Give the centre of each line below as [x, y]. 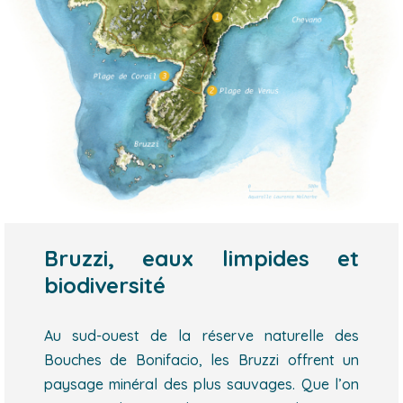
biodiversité [104, 286]
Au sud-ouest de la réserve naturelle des [201, 336]
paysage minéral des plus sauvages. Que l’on [201, 385]
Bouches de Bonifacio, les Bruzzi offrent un [201, 360]
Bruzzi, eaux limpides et [201, 259]
